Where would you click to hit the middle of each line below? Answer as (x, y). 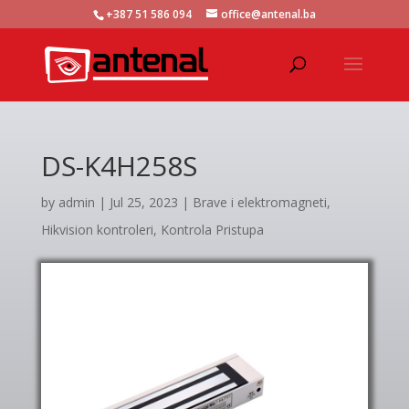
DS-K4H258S (119, 166)
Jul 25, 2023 (143, 202)
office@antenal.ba (268, 14)
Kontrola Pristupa (212, 230)
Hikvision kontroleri (97, 230)
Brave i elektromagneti (259, 202)
